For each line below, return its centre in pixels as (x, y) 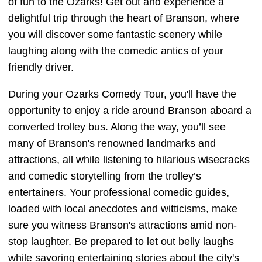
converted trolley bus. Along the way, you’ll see (117, 127)
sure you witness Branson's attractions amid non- (123, 225)
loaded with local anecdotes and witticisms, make (123, 209)
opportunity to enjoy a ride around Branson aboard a (130, 111)
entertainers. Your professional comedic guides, (119, 192)
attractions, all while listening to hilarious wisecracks (129, 160)
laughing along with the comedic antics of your (116, 51)
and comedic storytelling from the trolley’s (105, 176)
